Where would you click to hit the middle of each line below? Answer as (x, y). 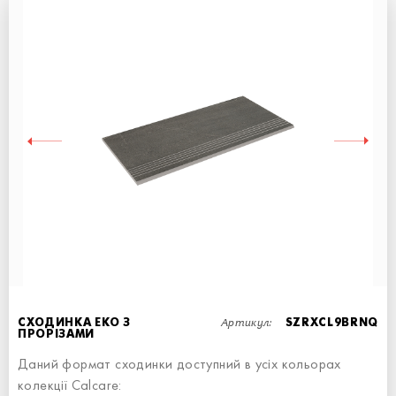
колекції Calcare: (70, 386)
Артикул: (248, 323)
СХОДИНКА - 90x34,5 (107, 213)
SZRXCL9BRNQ (331, 323)
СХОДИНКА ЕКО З (75, 323)
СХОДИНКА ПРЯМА (110, 195)
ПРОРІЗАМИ (56, 335)
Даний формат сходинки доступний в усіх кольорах (179, 365)
